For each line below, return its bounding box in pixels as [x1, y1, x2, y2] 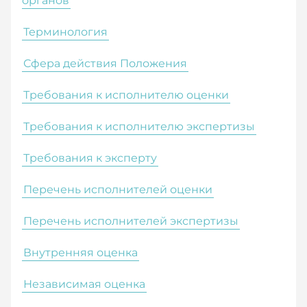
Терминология [23, 25, 108, 38]
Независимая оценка [23, 277, 145, 291]
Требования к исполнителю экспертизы [23, 119, 255, 133]
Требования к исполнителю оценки [23, 88, 229, 101]
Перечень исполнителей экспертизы [23, 214, 238, 228]
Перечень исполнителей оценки [23, 182, 212, 196]
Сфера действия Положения [23, 56, 187, 70]
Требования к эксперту [23, 151, 157, 164]
